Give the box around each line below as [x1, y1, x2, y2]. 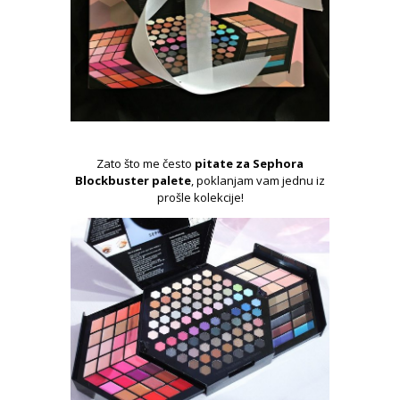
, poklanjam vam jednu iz [191, 172, 325, 189]
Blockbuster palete [75, 172, 191, 189]
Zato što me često [96, 155, 195, 172]
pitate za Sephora [195, 155, 304, 172]
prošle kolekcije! [156, 189, 244, 206]
